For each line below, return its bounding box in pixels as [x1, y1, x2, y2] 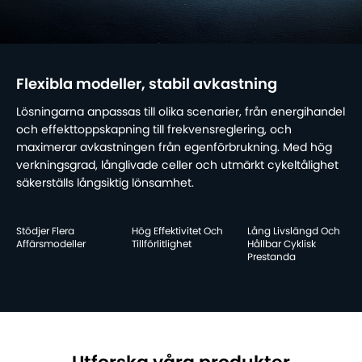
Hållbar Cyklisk [246, 239, 316, 250]
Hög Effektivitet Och [131, 226, 223, 237]
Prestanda [246, 252, 296, 263]
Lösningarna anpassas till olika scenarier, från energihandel [16, 107, 345, 119]
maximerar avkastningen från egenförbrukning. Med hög [16, 142, 332, 154]
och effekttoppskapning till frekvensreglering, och [16, 124, 292, 137]
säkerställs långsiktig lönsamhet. [16, 178, 194, 190]
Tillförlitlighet [131, 239, 192, 250]
